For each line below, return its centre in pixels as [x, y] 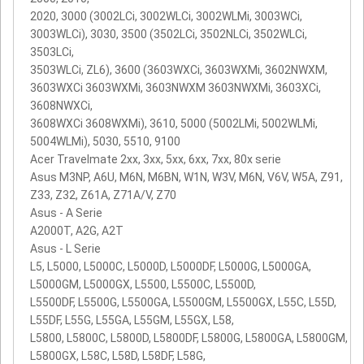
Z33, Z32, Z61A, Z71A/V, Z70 [103, 195]
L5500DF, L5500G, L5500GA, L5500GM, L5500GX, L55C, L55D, [183, 302]
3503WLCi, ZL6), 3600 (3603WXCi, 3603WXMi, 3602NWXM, [179, 69]
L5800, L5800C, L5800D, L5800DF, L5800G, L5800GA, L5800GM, [189, 338]
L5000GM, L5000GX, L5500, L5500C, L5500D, [143, 284]
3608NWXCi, [61, 105]
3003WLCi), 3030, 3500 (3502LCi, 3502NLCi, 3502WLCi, [169, 34]
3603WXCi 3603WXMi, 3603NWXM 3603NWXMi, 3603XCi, [175, 87]
